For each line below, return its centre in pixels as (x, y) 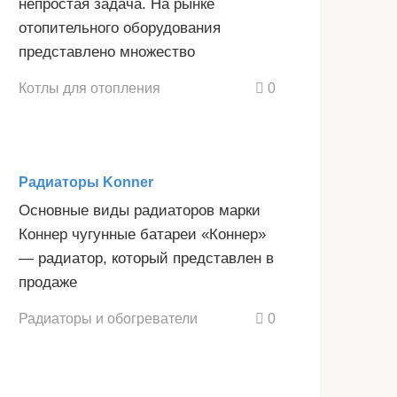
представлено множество (107, 52)
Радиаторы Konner (86, 183)
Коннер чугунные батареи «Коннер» (142, 235)
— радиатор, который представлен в (146, 259)
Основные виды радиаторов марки (140, 211)
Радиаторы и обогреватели (108, 318)
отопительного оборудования (120, 28)
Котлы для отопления (90, 88)
